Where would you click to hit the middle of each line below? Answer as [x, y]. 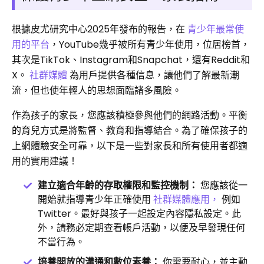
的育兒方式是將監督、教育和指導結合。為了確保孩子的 [130, 130]
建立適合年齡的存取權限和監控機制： [118, 185]
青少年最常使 [216, 29]
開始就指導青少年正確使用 [95, 199]
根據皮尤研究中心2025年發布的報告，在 [100, 29]
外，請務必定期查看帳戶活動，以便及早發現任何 [141, 227]
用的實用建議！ [45, 161]
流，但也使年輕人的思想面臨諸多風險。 [97, 90]
